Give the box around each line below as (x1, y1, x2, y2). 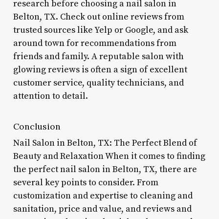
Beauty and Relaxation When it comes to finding (13, 150, 205, 162)
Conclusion (13, 120, 61, 132)
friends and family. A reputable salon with (13, 50, 184, 62)
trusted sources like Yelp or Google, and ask (13, 24, 188, 36)
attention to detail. (13, 90, 88, 102)
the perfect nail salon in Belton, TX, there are (13, 163, 197, 175)
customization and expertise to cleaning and (13, 190, 193, 201)
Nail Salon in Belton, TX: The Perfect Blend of (13, 137, 197, 149)
